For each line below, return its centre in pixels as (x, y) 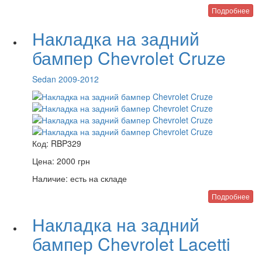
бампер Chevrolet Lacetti (131, 244)
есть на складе (97, 178)
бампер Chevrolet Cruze (129, 58)
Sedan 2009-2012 (65, 79)
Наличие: (50, 178)
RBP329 (66, 143)
